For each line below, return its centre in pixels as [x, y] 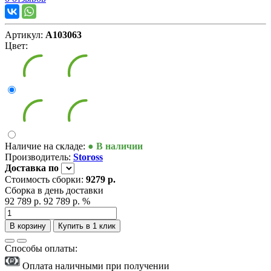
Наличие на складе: [45, 146]
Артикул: [24, 35]
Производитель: [38, 157]
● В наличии [115, 146]
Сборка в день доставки [54, 191]
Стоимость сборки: [45, 180]
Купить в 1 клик [87, 226]
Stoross [88, 157]
